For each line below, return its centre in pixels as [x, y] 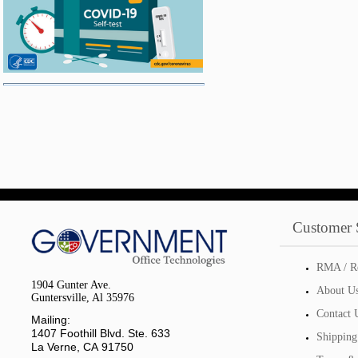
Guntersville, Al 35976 [83, 298]
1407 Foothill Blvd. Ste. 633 [101, 333]
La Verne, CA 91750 [82, 347]
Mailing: [51, 320]
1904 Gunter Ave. [71, 285]
